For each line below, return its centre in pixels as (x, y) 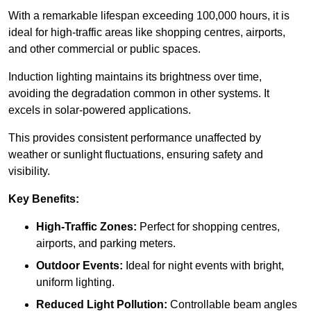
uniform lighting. (75, 283)
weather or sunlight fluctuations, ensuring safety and (136, 155)
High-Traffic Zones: (86, 227)
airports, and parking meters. (106, 244)
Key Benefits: (44, 199)
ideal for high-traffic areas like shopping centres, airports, (147, 33)
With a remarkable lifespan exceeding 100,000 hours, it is (149, 16)
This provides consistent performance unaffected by (135, 138)
